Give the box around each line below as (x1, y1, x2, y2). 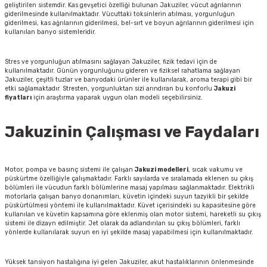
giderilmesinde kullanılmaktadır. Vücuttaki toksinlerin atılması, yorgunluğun (5, 10, 235, 18)
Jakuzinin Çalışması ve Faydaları (5, 123, 259, 142)
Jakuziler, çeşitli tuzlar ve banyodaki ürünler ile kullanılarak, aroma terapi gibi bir (5, 76, 252, 84)
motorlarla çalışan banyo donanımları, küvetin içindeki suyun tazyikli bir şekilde (5, 193, 249, 201)
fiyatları (5, 94, 32, 102)
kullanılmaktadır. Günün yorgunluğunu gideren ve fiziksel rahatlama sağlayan (5, 67, 240, 75)
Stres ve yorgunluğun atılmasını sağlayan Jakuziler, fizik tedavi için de (5, 58, 217, 66)
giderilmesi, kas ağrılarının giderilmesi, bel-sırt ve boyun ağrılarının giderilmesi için (5, 19, 254, 27)
